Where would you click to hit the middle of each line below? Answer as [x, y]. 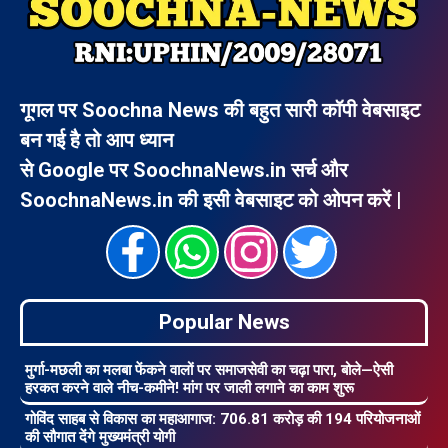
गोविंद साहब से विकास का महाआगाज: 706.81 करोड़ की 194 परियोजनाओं [222, 419]
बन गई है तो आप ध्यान [96, 140]
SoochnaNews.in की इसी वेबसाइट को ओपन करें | [211, 200]
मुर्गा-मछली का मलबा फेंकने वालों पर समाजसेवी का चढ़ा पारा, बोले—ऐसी [209, 370]
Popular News [224, 322]
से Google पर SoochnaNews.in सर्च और [184, 170]
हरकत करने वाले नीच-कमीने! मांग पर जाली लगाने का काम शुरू [189, 388]
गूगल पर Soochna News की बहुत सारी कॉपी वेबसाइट [220, 110]
